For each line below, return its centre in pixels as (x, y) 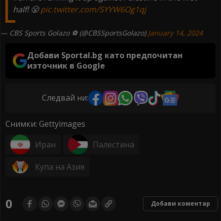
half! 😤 (27, 9)
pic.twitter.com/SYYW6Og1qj (93, 9)
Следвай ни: (65, 98)
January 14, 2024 (175, 33)
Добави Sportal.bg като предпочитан (105, 55)
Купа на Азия (60, 166)
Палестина (113, 144)
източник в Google (66, 65)
